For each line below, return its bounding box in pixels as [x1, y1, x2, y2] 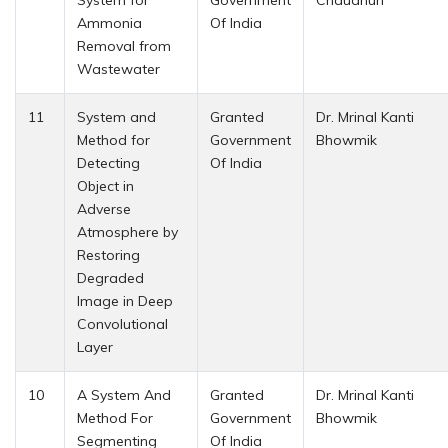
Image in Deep [77, 291, 173, 310]
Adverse [77, 199, 131, 218]
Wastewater [77, 59, 160, 78]
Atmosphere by [77, 222, 178, 241]
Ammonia [77, 13, 142, 32]
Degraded [77, 268, 144, 287]
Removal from [77, 36, 171, 55]
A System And [77, 385, 171, 404]
